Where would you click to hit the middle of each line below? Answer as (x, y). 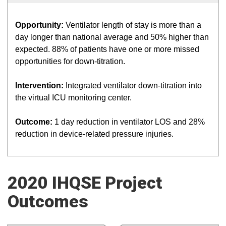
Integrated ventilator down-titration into (133, 86)
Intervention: (39, 86)
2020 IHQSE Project (85, 183)
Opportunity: (39, 25)
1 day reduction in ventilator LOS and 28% (129, 122)
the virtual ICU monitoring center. (73, 98)
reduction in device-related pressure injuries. (94, 134)
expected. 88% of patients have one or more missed (107, 49)
